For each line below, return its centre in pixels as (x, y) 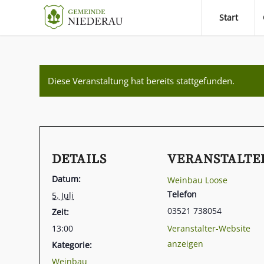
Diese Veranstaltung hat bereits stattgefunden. (141, 81)
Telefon (182, 194)
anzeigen (185, 244)
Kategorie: (72, 245)
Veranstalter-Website (209, 228)
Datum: (66, 179)
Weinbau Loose (197, 180)
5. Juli (63, 195)
